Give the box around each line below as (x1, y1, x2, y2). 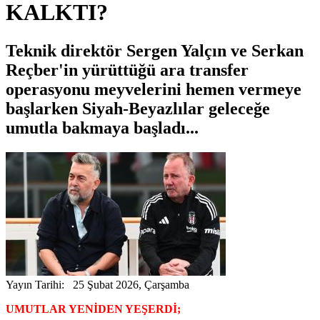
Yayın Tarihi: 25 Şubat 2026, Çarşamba (6, 278, 189, 291)
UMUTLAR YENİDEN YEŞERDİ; (6, 302, 181, 315)
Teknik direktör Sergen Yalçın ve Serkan (6, 41, 304, 60)
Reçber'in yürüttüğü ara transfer (6, 60, 249, 79)
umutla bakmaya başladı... (6, 118, 199, 137)
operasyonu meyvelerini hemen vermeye (6, 79, 301, 99)
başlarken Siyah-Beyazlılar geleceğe (6, 99, 270, 118)
